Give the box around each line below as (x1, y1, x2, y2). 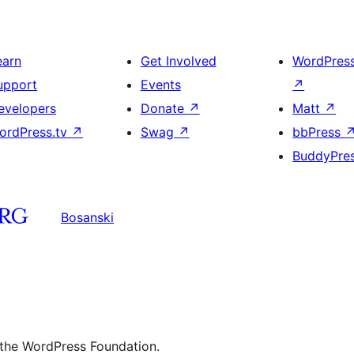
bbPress (292, 124, 345, 140)
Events (140, 77, 181, 92)
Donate (140, 100, 188, 116)
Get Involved (140, 53, 217, 69)
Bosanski (61, 209, 114, 225)
